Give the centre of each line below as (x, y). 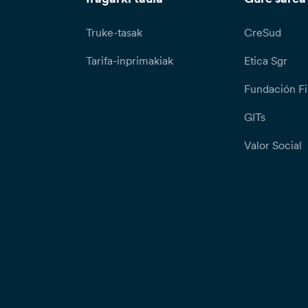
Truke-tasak (114, 33)
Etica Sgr (265, 61)
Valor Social (273, 145)
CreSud (262, 33)
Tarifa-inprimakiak (129, 61)
